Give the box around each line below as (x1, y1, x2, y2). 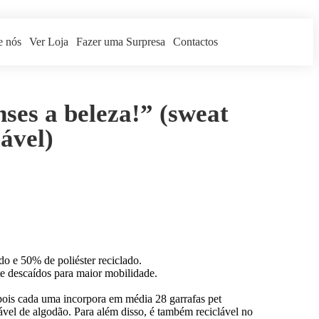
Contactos (173, 36, 219, 48)
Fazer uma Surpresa (76, 36, 166, 48)
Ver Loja (29, 36, 69, 48)
